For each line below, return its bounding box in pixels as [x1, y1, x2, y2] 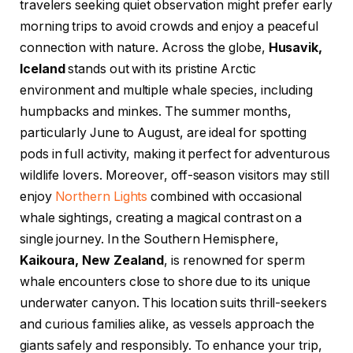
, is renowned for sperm [164, 253, 305, 269]
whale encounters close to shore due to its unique [20, 274, 311, 290]
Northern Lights [54, 189, 148, 205]
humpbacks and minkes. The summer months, [20, 104, 292, 120]
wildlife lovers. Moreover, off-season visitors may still [20, 168, 329, 184]
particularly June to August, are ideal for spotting [20, 125, 307, 141]
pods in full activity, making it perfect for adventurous [20, 147, 330, 162]
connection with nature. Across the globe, [20, 40, 269, 56]
